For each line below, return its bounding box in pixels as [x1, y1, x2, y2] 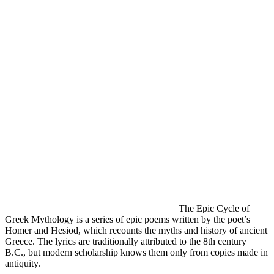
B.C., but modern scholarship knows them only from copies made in [5, 246, 268, 257]
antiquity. [5, 257, 40, 268]
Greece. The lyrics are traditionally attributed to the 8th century [5, 235, 246, 246]
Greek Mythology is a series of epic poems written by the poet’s [5, 213, 250, 224]
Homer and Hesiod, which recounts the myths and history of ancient [5, 224, 267, 235]
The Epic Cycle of [179, 202, 250, 213]
